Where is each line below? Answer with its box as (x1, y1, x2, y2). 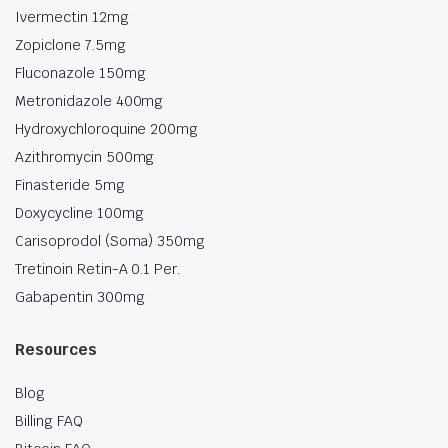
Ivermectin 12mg (15, 8, 129, 27)
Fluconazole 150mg (15, 64, 146, 83)
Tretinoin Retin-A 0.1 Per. (15, 260, 181, 279)
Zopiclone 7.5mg (15, 36, 126, 55)
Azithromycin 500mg (15, 148, 155, 167)
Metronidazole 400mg (15, 92, 164, 111)
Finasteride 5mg (15, 176, 125, 195)
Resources (15, 340, 97, 360)
